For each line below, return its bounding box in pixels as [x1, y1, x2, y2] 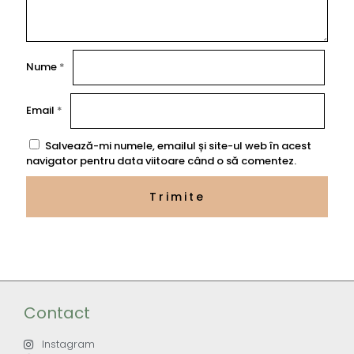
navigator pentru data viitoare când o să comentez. [26, 153, 296, 169]
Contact [24, 302, 90, 325]
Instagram [41, 337, 95, 352]
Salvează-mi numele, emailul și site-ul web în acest [45, 138, 311, 154]
